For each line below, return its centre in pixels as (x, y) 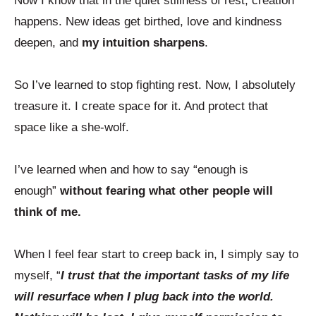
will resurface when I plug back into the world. (144, 297)
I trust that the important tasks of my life (175, 276)
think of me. (48, 212)
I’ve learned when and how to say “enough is (131, 170)
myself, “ (37, 276)
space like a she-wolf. (73, 128)
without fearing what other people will (166, 191)
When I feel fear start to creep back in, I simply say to (156, 255)
